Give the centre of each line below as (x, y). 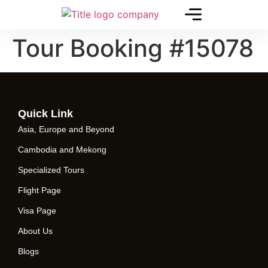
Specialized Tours (51, 170)
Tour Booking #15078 (133, 48)
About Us (35, 231)
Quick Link (45, 114)
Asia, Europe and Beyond (66, 129)
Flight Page (39, 190)
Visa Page (37, 211)
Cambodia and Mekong (62, 150)
